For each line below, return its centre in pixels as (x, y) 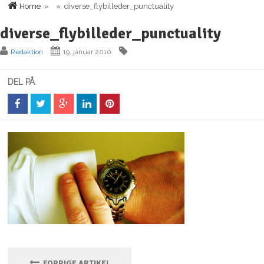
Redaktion (27, 52)
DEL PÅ (22, 82)
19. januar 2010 (87, 52)
